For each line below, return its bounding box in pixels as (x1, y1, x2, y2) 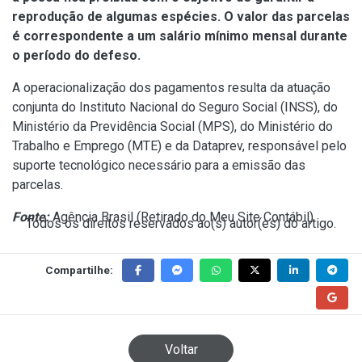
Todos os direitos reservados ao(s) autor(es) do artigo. (26, 215, 336, 231)
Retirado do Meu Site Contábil (141, 208, 309, 225)
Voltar (164, 341, 198, 357)
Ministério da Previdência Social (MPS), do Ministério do (12, 118, 333, 134)
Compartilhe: (45, 263, 113, 276)
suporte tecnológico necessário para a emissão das (12, 157, 305, 173)
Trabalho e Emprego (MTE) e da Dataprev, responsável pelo (12, 137, 347, 154)
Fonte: (12, 208, 49, 225)
